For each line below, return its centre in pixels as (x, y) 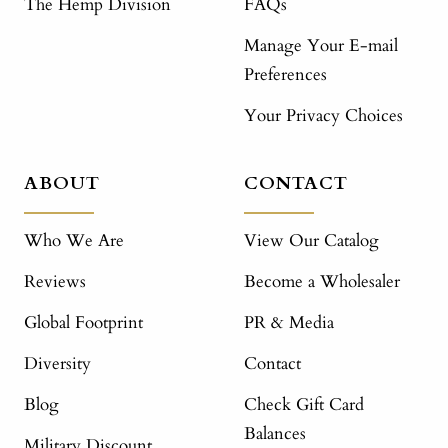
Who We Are (74, 240)
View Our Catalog (311, 240)
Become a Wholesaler (322, 281)
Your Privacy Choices (323, 115)
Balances (275, 433)
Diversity (57, 363)
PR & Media (289, 322)
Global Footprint (83, 322)
